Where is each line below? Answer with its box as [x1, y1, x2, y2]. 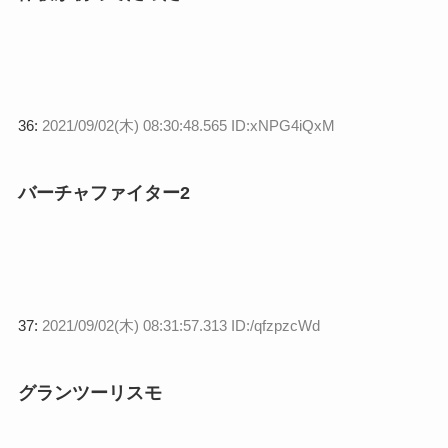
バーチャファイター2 [17, 182, 190, 203]
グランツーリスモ [17, 382, 162, 403]
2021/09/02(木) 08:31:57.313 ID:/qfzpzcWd [41, 316, 320, 334]
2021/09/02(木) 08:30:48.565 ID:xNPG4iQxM [41, 116, 335, 134]
